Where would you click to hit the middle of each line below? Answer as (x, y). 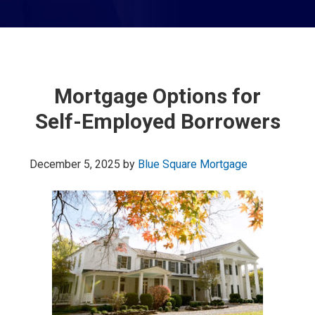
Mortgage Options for (157, 96)
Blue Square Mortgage (193, 164)
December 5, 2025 (75, 164)
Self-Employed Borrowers (157, 121)
